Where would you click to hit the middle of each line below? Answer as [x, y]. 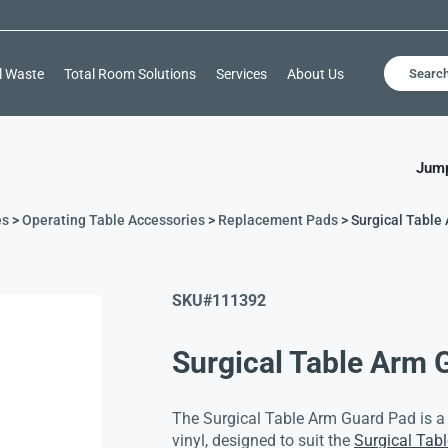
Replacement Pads [278, 219]
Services [241, 73]
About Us [315, 73]
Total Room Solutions [129, 73]
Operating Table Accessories [113, 219]
